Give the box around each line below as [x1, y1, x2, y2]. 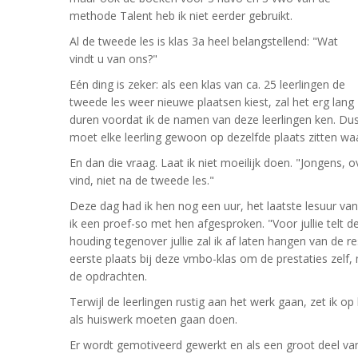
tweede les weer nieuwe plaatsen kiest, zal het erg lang [70, 94, 354, 109]
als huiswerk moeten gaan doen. [70, 312, 237, 327]
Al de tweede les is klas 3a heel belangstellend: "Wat [70, 34, 338, 49]
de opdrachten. [70, 268, 147, 284]
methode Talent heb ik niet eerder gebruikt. [70, 8, 292, 23]
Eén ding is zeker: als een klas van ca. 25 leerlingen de [70, 77, 345, 92]
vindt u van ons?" [70, 51, 157, 66]
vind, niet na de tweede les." [70, 173, 214, 188]
